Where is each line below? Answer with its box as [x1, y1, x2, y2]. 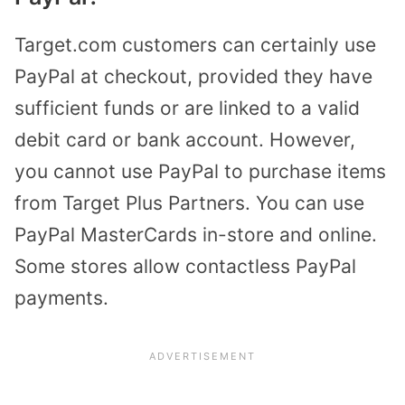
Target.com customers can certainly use [14, 33, 376, 56]
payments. [14, 286, 108, 309]
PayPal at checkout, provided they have [14, 64, 372, 88]
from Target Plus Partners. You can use [14, 191, 364, 214]
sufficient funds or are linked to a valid [14, 96, 360, 119]
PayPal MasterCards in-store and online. [14, 222, 377, 246]
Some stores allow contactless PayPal [14, 254, 356, 278]
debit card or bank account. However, [14, 127, 355, 151]
